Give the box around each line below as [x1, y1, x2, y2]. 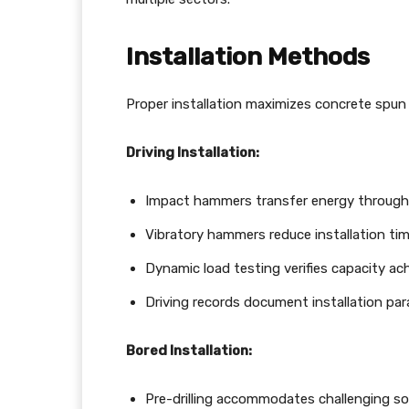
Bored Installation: [126, 342, 252, 359]
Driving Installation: [126, 144, 259, 161]
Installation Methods [126, 42, 370, 71]
